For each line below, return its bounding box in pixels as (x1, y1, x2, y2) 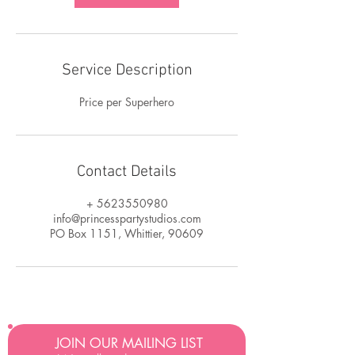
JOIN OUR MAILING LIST (55, 334, 203, 352)
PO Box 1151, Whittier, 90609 (50, 226, 204, 241)
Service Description (61, 61, 193, 80)
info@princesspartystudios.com (52, 211, 201, 226)
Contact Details (77, 162, 177, 181)
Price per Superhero (79, 94, 174, 109)
